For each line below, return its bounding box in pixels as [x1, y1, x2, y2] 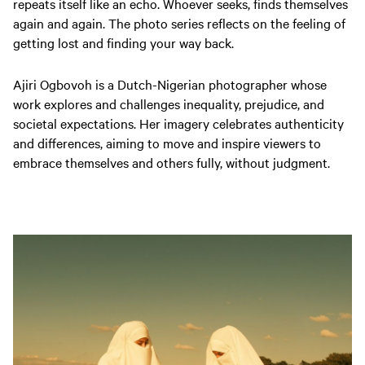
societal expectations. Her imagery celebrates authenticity [13, 114, 344, 132]
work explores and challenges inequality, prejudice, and [13, 95, 324, 112]
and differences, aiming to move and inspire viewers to [13, 134, 321, 152]
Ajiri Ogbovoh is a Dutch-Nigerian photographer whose [13, 75, 327, 93]
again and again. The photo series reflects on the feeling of [13, 14, 345, 32]
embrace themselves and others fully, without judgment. [13, 153, 330, 171]
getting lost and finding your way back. [13, 33, 234, 51]
